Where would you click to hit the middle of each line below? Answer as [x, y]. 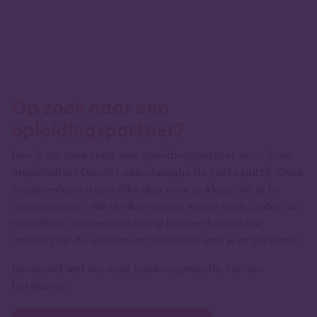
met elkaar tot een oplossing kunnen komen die [137, 223]
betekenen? [42, 285]
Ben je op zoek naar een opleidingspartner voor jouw [151, 155]
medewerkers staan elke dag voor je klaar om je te [145, 189]
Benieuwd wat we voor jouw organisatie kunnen [137, 268]
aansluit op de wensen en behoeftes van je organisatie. [157, 240]
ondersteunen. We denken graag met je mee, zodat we [156, 206]
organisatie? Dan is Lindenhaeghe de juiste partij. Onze [157, 172]
